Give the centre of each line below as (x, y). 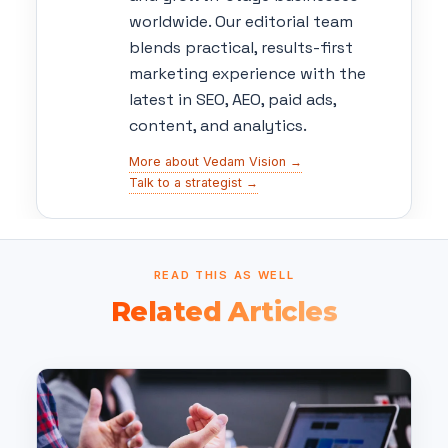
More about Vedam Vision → (215, 162)
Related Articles (224, 312)
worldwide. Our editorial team (241, 21)
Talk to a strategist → (193, 183)
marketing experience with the (247, 73)
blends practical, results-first (241, 47)
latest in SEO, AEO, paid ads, (232, 99)
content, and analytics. (218, 125)
